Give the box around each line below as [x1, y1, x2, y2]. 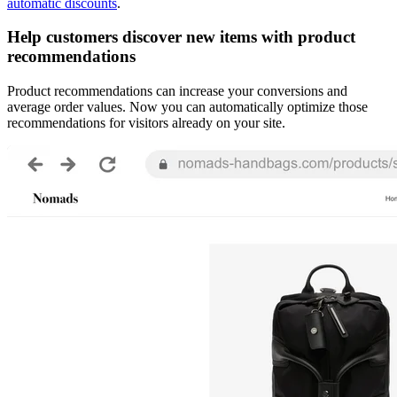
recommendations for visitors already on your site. [7, 115, 285, 131]
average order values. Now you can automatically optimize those [7, 99, 368, 115]
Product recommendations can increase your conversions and [7, 83, 347, 99]
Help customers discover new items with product [7, 27, 355, 47]
